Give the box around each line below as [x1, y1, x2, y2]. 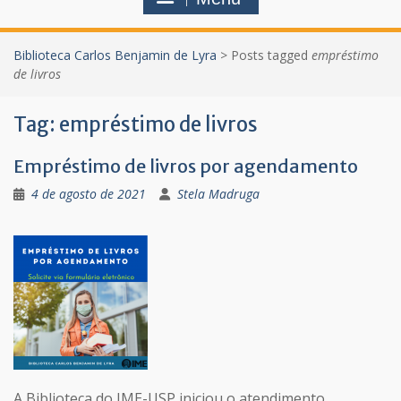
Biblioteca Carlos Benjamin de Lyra [13, 47, 217, 64]
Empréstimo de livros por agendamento [13, 155, 358, 177]
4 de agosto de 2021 [31, 185, 146, 202]
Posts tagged [231, 47, 311, 64]
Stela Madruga [177, 185, 260, 202]
